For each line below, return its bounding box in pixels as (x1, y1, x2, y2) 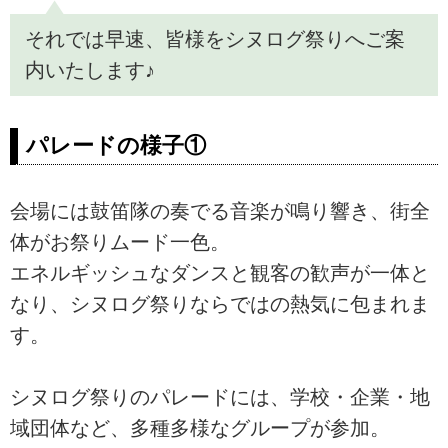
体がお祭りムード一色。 (10, 230, 230, 253)
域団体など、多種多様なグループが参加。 (10, 417, 390, 440)
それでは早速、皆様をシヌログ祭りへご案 (24, 27, 405, 50)
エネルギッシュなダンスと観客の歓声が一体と (10, 261, 430, 284)
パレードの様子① (26, 132, 206, 158)
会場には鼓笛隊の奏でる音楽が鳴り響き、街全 (10, 199, 430, 222)
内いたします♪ (24, 58, 155, 81)
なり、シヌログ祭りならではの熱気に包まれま (10, 292, 430, 315)
